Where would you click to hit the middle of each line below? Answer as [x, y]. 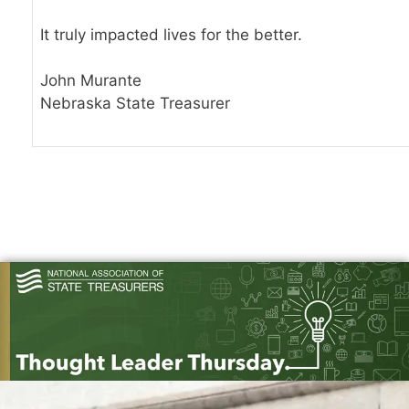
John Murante [91, 81]
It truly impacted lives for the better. [171, 34]
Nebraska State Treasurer [135, 104]
